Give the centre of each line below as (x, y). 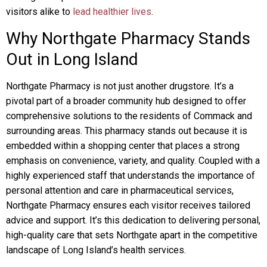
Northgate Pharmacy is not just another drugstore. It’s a (120, 86)
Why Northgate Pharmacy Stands (128, 38)
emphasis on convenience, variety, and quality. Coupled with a (133, 161)
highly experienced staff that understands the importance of (131, 176)
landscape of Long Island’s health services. (96, 250)
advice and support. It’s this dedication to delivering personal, (133, 220)
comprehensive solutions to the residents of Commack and (129, 116)
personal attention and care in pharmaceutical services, (120, 190)
